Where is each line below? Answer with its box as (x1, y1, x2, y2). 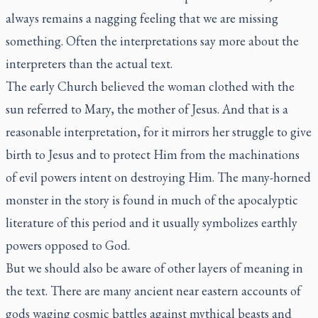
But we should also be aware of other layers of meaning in (6, 260, 303, 276)
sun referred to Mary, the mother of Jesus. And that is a (6, 101, 288, 117)
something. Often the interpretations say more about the (6, 33, 299, 49)
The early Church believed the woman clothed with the (6, 78, 295, 94)
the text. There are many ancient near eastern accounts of (6, 283, 301, 299)
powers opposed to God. (6, 237, 130, 253)
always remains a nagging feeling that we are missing (6, 10, 278, 26)
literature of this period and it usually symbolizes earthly (6, 214, 297, 231)
